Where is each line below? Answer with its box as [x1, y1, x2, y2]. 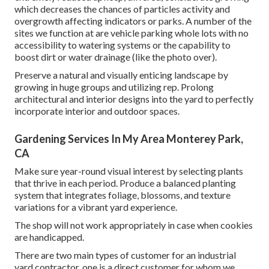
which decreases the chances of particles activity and [14, 2, 230, 14]
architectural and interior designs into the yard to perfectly [14, 92, 253, 104]
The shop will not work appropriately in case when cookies [14, 219, 253, 231]
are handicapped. [14, 231, 84, 243]
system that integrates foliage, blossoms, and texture [14, 189, 231, 201]
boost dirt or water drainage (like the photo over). [14, 50, 217, 62]
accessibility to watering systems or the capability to [14, 38, 231, 50]
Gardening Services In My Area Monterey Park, [14, 131, 243, 145]
